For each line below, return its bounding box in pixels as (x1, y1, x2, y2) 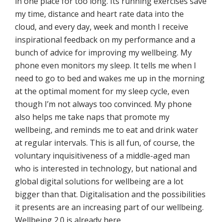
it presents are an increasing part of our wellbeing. (15, 202, 204, 213)
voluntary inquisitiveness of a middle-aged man (15, 150, 190, 162)
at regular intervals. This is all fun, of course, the (15, 137, 195, 149)
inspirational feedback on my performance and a (15, 34, 195, 46)
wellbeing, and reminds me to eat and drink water (15, 124, 198, 136)
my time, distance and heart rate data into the (15, 8, 184, 20)
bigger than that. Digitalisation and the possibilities (15, 189, 206, 200)
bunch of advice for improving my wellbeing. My (15, 47, 192, 58)
